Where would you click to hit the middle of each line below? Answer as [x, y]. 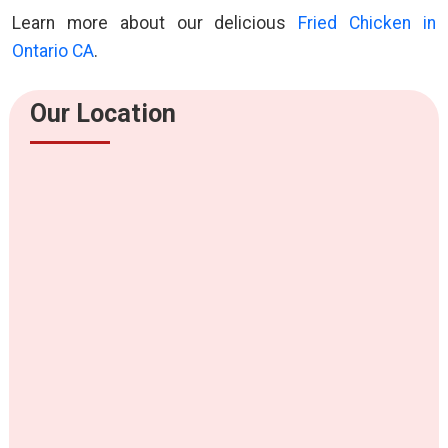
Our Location [102, 114]
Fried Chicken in [367, 23]
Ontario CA [53, 51]
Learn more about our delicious [155, 23]
